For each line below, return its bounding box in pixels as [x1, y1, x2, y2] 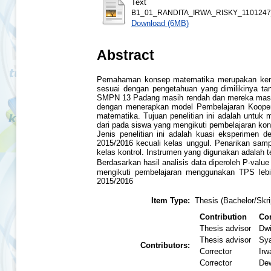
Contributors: [140, 241, 190, 250]
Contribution [200, 212, 247, 222]
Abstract [97, 47, 154, 63]
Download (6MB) [131, 18, 189, 28]
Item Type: [151, 196, 190, 206]
